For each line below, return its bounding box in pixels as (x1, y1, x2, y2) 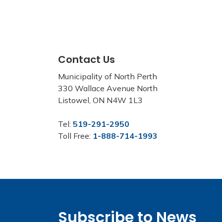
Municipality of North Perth (58, 71, 157, 81)
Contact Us (58, 53, 115, 66)
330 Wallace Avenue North (58, 83, 158, 93)
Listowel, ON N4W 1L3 (58, 95, 143, 105)
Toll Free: (58, 131, 93, 141)
